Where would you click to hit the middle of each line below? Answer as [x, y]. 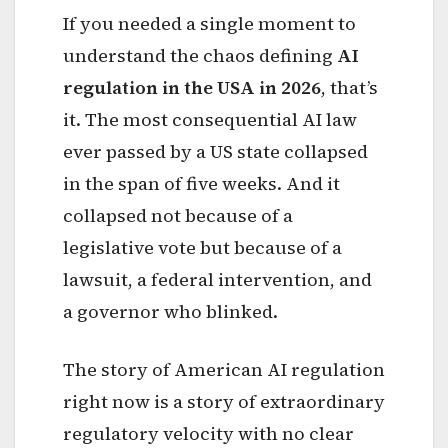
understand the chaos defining [200, 55]
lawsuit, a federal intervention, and [217, 279]
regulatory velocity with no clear [208, 433]
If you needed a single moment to [209, 23]
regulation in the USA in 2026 [192, 87]
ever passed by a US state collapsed [215, 151]
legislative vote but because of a [202, 247]
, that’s [349, 87]
